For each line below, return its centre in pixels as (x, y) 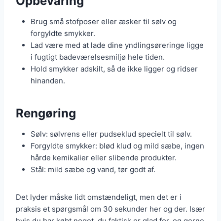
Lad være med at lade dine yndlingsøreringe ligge (117, 45)
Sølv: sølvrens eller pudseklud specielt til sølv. (111, 134)
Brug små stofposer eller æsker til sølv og (104, 22)
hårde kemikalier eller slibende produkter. (104, 158)
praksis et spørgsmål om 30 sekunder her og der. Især (110, 209)
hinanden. (48, 81)
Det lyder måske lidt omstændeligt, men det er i (99, 197)
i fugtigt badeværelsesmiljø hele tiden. (98, 57)
